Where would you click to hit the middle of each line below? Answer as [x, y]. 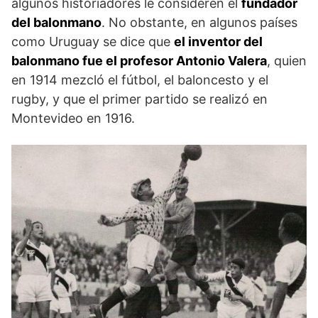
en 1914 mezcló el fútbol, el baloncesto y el [140, 80]
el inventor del [218, 42]
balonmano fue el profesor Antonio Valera [139, 61]
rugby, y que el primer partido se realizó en [139, 99]
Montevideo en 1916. [73, 119]
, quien [287, 61]
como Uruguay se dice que [93, 42]
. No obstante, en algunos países [199, 23]
